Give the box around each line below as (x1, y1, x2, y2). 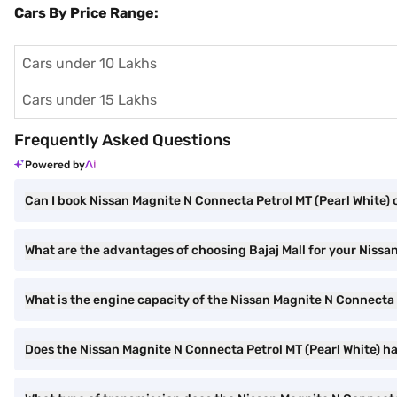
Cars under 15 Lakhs (22, 91, 157, 108)
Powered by (25, 159, 85, 171)
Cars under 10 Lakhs (22, 55, 157, 72)
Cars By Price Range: (14, 4, 159, 21)
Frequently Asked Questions (14, 130, 231, 150)
